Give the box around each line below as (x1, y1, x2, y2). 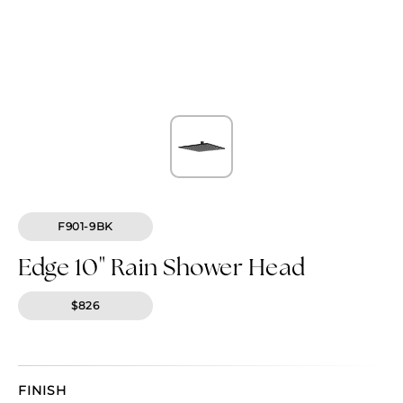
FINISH (18, 381, 67, 399)
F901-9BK (58, 219, 113, 233)
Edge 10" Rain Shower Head (18, 250, 306, 282)
